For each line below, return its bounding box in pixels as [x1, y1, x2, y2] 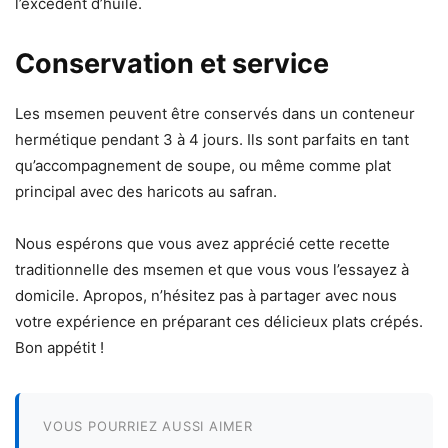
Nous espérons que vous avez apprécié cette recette [15, 233, 390, 253]
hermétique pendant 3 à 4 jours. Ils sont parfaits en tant [15, 129, 409, 149]
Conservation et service [15, 46, 329, 80]
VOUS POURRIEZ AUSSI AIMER [43, 417, 253, 434]
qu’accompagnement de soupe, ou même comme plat [15, 155, 391, 175]
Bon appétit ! [15, 337, 104, 357]
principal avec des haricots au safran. [15, 181, 277, 201]
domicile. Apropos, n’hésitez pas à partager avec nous [15, 285, 397, 305]
